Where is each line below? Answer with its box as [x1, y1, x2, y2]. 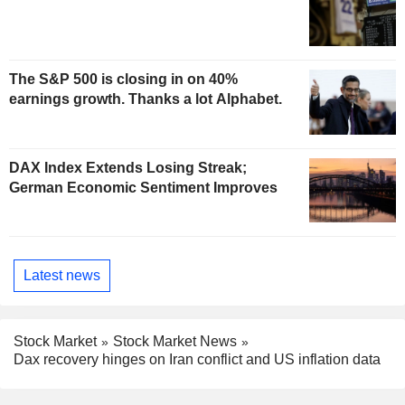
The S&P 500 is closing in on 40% [9, 71, 238, 87]
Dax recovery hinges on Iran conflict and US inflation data [14, 352, 381, 368]
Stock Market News [113, 333, 237, 349]
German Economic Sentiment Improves [9, 179, 278, 195]
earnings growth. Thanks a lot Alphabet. [9, 90, 282, 107]
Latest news [24, 267, 100, 283]
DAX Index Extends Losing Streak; [9, 159, 247, 175]
